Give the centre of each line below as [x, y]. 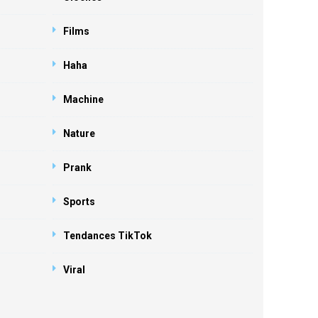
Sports [79, 202]
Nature [79, 133]
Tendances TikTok [107, 236]
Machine [83, 99]
